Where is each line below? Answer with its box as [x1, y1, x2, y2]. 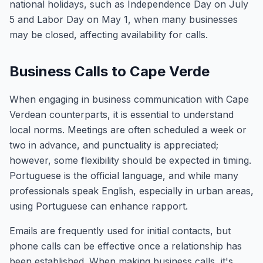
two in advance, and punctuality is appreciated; [9, 139, 218, 151]
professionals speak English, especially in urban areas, [9, 185, 254, 197]
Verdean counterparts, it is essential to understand [9, 109, 234, 120]
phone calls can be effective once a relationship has [9, 240, 242, 252]
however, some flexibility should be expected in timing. [9, 154, 251, 166]
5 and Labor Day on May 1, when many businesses [9, 14, 238, 25]
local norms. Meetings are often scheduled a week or [9, 124, 247, 136]
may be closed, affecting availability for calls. [9, 29, 208, 41]
